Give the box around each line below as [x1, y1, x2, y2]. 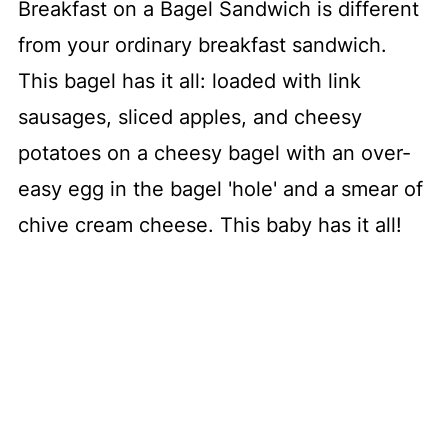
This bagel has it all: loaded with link [17, 69, 361, 94]
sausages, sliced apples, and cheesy [17, 105, 362, 130]
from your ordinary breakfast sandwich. [17, 33, 387, 58]
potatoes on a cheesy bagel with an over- [17, 141, 411, 166]
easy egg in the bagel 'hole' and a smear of [17, 177, 423, 202]
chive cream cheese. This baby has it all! [17, 213, 402, 238]
